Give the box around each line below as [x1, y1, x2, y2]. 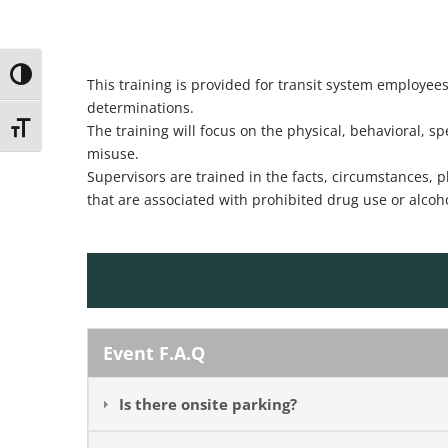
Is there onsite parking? [119, 393, 297, 414]
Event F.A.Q [103, 340, 205, 365]
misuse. [87, 143, 139, 163]
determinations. [87, 97, 194, 117]
